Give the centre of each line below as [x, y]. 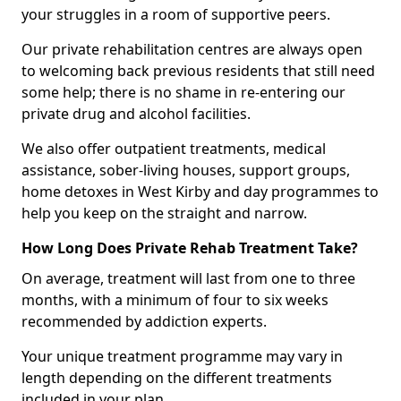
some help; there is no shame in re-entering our [183, 92]
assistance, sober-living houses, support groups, [186, 170]
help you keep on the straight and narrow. [164, 213]
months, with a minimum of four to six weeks [175, 299]
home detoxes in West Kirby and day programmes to [200, 191]
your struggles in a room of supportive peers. [176, 14]
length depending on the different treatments [177, 377]
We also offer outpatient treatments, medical [174, 148]
